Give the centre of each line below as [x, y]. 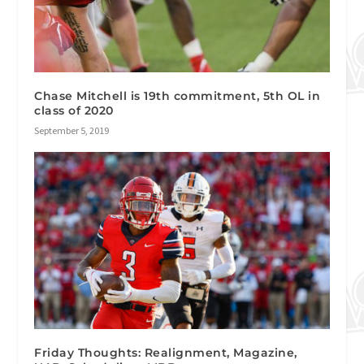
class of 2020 [74, 110]
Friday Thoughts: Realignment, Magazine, [166, 352]
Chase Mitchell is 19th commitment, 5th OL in [178, 95]
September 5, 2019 [72, 130]
